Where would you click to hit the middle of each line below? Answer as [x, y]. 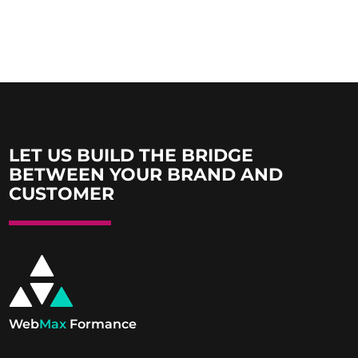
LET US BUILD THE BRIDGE [131, 155]
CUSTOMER [62, 193]
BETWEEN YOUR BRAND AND [146, 174]
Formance [102, 324]
